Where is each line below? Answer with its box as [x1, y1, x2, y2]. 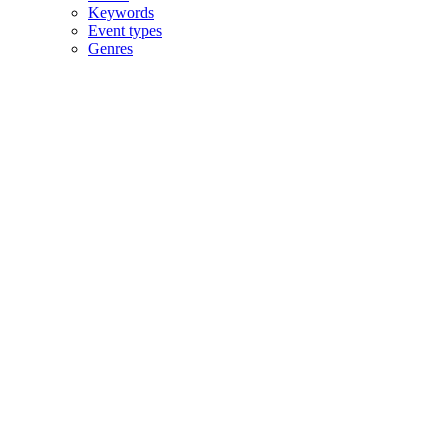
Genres [88, 40, 133, 57]
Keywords [88, 4, 154, 21]
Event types [88, 22, 162, 39]
